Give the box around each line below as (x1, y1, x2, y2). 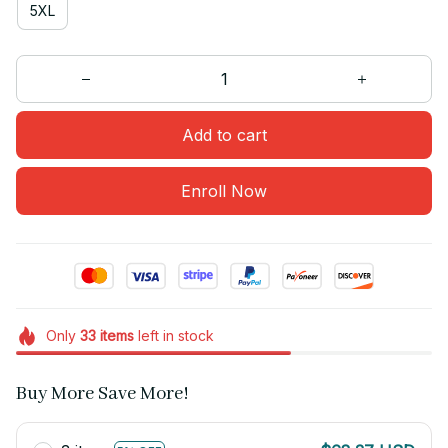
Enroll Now (181, 180, 267, 201)
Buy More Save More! (16, 382, 189, 407)
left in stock (133, 327, 214, 345)
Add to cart (181, 124, 267, 145)
